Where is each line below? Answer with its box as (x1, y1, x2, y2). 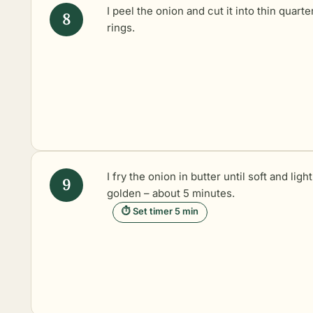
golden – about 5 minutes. (107, 186, 235, 200)
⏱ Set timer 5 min (122, 205, 198, 217)
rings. (107, 20, 135, 34)
